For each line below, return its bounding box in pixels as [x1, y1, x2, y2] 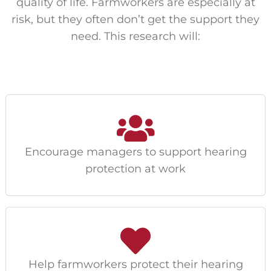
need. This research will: [71, 29, 200, 43]
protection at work [85, 162, 186, 175]
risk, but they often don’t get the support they [11, 12, 260, 26]
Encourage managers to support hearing [24, 145, 247, 158]
